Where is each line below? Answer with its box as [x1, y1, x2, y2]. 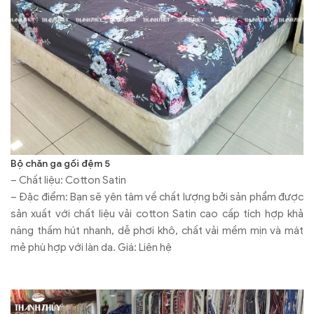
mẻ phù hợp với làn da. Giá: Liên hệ [11, 241, 172, 254]
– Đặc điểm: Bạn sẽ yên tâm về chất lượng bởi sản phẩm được [11, 191, 303, 204]
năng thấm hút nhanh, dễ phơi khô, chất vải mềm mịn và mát [11, 224, 303, 238]
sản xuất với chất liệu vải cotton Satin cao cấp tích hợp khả [11, 207, 303, 221]
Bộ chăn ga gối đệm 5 [11, 158, 110, 170]
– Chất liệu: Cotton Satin [11, 174, 126, 187]
